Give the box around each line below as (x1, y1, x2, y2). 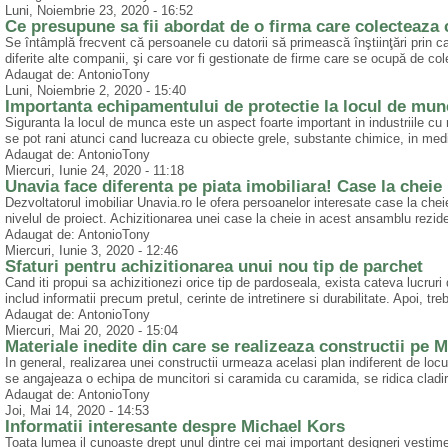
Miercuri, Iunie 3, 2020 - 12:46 (5, 243, 178, 259)
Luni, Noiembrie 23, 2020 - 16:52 (5, 3, 193, 19)
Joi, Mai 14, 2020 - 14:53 (5, 403, 149, 419)
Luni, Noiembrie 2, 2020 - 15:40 (5, 83, 186, 99)
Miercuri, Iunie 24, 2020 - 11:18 (5, 163, 184, 179)
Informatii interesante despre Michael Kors (5, 417, 345, 437)
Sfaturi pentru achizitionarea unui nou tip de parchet (5, 257, 423, 277)
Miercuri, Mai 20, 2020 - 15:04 (5, 323, 178, 339)
